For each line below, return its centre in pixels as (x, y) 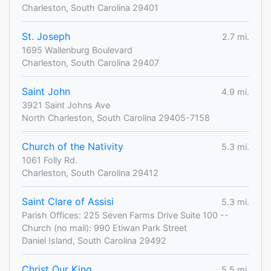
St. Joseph (46, 37)
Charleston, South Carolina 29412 (90, 173)
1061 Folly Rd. (50, 160)
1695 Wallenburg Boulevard (77, 50)
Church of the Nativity (73, 147)
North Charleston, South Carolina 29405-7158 (116, 118)
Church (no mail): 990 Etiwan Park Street (104, 228)
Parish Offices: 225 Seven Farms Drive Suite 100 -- (125, 215)
